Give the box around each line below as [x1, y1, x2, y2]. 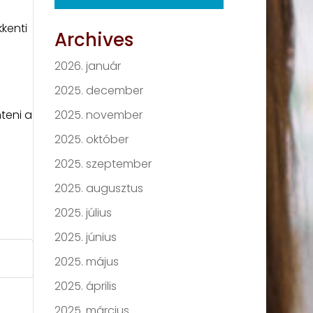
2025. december [54, 82, 144, 99]
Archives [54, 27, 134, 53]
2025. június [54, 229, 117, 246]
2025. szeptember [54, 156, 152, 173]
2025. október [54, 131, 129, 148]
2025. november [54, 107, 143, 124]
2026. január [54, 58, 122, 75]
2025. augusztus [54, 180, 144, 197]
